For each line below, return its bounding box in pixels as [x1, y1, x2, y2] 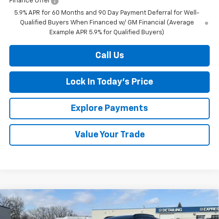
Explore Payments [71, 104, 148, 113]
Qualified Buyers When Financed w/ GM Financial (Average [20, 20, 194, 26]
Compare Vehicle [20, 197, 79, 205]
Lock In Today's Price [66, 78, 153, 87]
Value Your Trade [74, 131, 145, 140]
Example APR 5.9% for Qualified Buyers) [49, 29, 165, 36]
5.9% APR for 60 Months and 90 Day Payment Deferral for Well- [14, 10, 200, 17]
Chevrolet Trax [44, 202, 100, 210]
